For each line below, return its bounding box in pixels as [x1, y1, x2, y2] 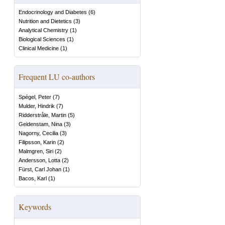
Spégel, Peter [19, 94, 51, 100]
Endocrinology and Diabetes [19, 9, 87, 15]
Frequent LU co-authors [19, 71, 95, 82]
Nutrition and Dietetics [19, 18, 72, 24]
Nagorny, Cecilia [19, 130, 58, 136]
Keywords [19, 201, 51, 212]
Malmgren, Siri [19, 148, 53, 154]
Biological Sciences [19, 36, 65, 42]
